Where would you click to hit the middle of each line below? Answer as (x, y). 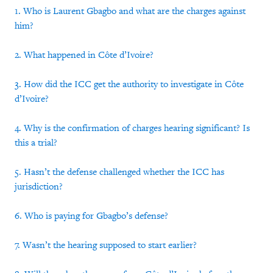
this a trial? (36, 143)
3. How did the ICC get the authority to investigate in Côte (129, 84)
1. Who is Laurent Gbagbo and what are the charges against (130, 11)
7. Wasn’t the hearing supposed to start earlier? (106, 245)
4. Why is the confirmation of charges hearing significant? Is (132, 128)
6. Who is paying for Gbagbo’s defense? (91, 216)
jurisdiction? (39, 187)
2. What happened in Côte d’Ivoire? (84, 55)
